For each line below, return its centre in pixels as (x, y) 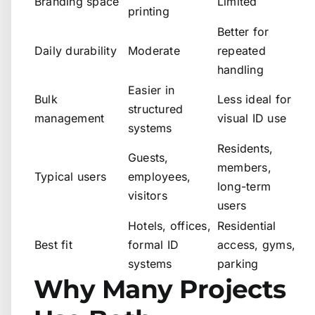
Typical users (71, 177)
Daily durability (76, 51)
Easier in (152, 90)
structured (156, 109)
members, (244, 168)
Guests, (148, 158)
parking (238, 264)
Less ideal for (255, 99)
